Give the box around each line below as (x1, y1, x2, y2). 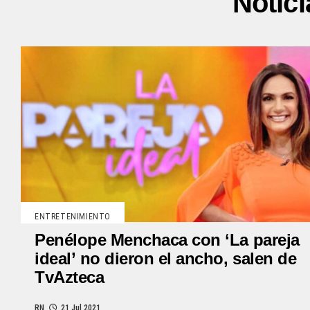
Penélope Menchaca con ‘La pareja (35, 230, 300, 249)
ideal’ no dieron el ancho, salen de (35, 248, 297, 268)
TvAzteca (35, 267, 104, 286)
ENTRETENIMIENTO (35, 211, 111, 221)
